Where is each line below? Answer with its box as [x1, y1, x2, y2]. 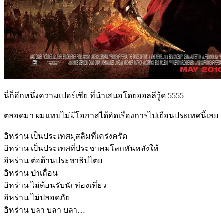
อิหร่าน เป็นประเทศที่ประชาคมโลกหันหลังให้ [4, 144, 159, 152]
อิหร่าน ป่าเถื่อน [4, 168, 58, 177]
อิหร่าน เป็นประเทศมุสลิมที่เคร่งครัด [4, 131, 127, 140]
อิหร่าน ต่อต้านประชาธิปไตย [4, 156, 102, 165]
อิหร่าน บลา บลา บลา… [4, 205, 85, 214]
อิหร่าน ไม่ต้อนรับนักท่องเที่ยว [4, 181, 106, 189]
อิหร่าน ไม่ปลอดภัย [4, 193, 70, 202]
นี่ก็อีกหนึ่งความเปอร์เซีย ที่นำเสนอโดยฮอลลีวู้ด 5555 [4, 91, 184, 100]
